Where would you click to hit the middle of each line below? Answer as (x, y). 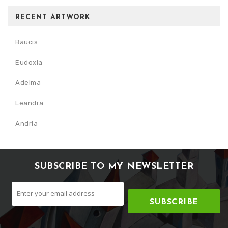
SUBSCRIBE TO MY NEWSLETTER (114, 167)
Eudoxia (29, 62)
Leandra (30, 103)
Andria (26, 123)
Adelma (28, 83)
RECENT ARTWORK (53, 18)
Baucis (26, 42)
